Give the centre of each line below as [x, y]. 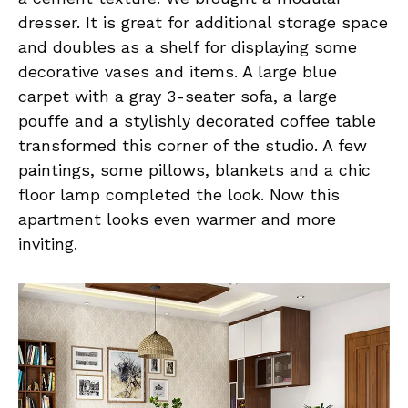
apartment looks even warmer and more [177, 219]
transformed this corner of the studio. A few [193, 145]
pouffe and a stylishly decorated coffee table [197, 120]
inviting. [48, 243]
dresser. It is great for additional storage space [203, 22]
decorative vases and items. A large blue [178, 71]
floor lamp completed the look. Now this [179, 194]
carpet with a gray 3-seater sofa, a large [178, 96]
